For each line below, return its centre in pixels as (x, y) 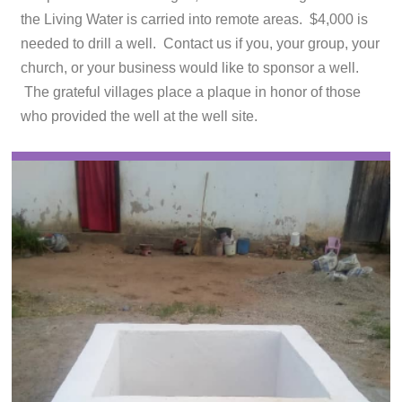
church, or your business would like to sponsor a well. (190, 68)
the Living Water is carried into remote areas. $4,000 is (195, 20)
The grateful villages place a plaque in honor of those (191, 92)
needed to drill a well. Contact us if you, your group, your (201, 44)
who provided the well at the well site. (140, 117)
